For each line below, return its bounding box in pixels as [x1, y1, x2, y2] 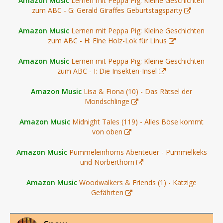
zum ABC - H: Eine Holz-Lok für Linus [47, 36, 167, 46]
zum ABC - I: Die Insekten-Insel [57, 66, 157, 76]
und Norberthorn [80, 157, 134, 167]
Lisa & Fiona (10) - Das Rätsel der [84, 87, 192, 97]
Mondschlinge [85, 97, 129, 107]
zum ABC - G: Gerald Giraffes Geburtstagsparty [32, 5, 182, 15]
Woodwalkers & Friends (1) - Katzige [79, 178, 197, 188]
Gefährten [91, 188, 123, 198]
